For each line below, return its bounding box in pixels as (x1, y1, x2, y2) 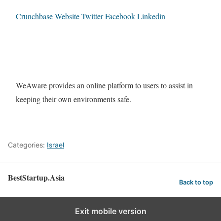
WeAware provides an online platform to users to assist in (16, 80, 193, 91)
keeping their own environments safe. (16, 94, 131, 105)
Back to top (179, 179, 213, 186)
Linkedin (137, 11, 165, 22)
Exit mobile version (74, 206, 147, 216)
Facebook (105, 11, 135, 22)
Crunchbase (16, 11, 53, 22)
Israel (47, 140, 64, 149)
